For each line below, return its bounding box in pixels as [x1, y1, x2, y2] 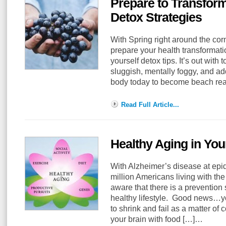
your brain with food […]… [110, 215, 203, 223]
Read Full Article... [121, 101, 179, 108]
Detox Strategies [110, 10, 202, 24]
